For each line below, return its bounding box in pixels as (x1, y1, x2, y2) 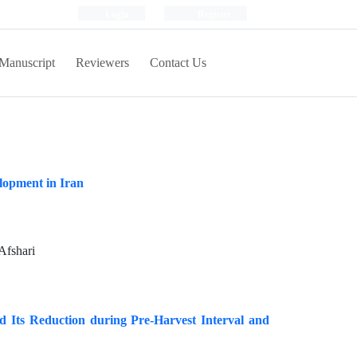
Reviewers (76, 55, 129, 70)
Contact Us (150, 55, 206, 70)
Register (195, 8, 231, 20)
